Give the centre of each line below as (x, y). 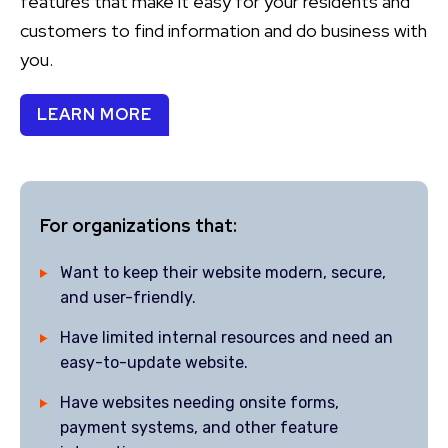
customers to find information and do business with (223, 30)
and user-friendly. (128, 297)
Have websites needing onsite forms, (199, 402)
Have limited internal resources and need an (226, 337)
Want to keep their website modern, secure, (223, 272)
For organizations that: (138, 225)
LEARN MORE (94, 114)
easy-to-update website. (154, 362)
